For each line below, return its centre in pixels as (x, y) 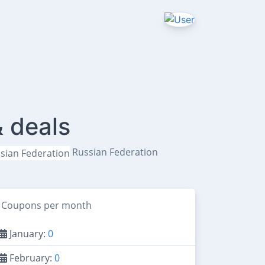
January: (28, 233)
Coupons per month (46, 205)
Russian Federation (115, 152)
